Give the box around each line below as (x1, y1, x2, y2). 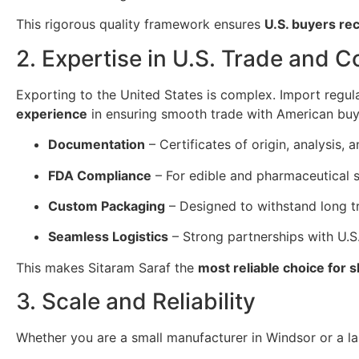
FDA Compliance (48, 167, 151, 184)
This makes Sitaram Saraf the (16, 259, 198, 276)
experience (16, 105, 87, 122)
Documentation (48, 136, 145, 153)
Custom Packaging (48, 197, 165, 214)
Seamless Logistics (48, 228, 168, 245)
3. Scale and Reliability (16, 288, 256, 316)
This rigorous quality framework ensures (16, 16, 264, 33)
